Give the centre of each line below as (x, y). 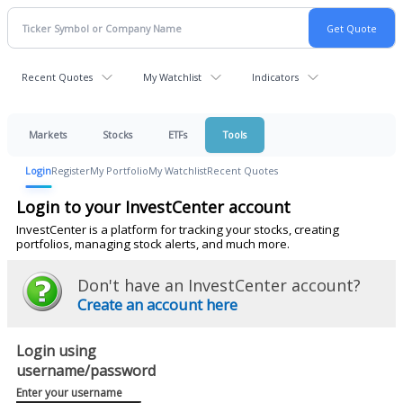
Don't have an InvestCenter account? (219, 285)
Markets (48, 134)
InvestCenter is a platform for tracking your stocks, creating (178, 229)
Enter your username (69, 393)
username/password (86, 371)
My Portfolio (119, 170)
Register (71, 170)
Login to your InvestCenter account (153, 207)
